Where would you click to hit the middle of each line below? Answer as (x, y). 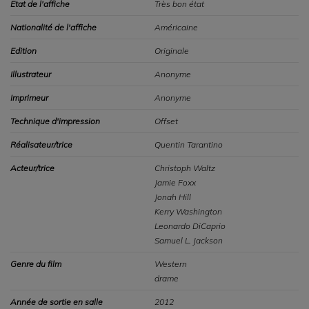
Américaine (176, 27)
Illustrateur (31, 74)
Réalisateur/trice (41, 144)
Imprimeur (29, 97)
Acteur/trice (32, 168)
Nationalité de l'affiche (53, 27)
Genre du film (36, 263)
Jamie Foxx (175, 182)
